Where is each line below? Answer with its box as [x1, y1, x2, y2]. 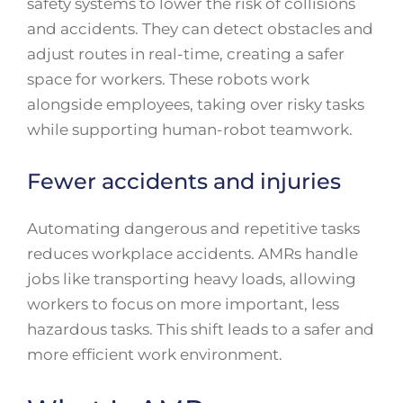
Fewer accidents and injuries [27, 167, 341, 194]
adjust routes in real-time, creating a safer [27, 45, 345, 64]
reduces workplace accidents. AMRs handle [27, 244, 358, 263]
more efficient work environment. [27, 345, 282, 363]
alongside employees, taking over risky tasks [27, 95, 364, 114]
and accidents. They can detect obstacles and [27, 20, 373, 39]
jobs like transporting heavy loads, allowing [27, 269, 356, 288]
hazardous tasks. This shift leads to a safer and [27, 319, 374, 338]
